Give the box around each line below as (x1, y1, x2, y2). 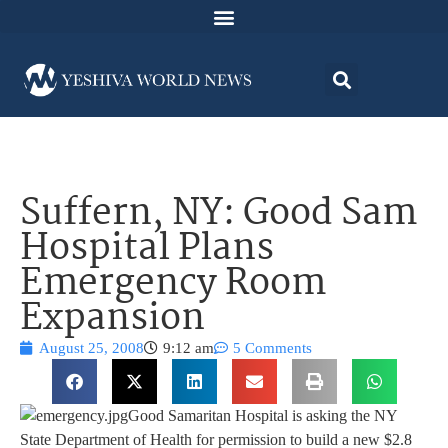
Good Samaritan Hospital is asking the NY (128, 407, 397, 425)
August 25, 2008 (39, 340, 144, 357)
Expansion (20, 290, 205, 350)
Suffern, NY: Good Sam (20, 185, 417, 245)
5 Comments (233, 340, 312, 357)
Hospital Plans (20, 220, 274, 280)
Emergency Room (20, 255, 326, 315)
